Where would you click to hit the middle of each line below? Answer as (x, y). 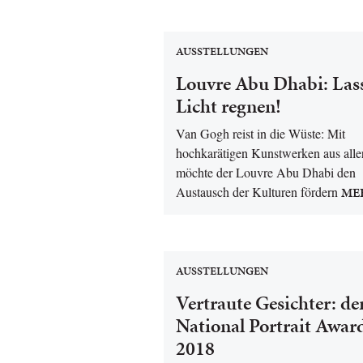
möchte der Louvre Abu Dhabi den (266, 172)
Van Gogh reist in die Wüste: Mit (261, 133)
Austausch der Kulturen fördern (257, 192)
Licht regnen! (228, 106)
